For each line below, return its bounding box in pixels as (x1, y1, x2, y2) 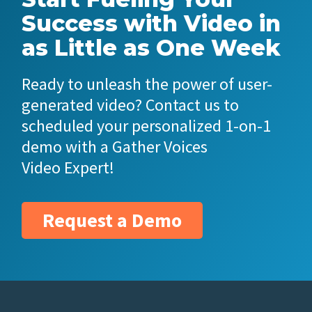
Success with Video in (22, 9, 281, 37)
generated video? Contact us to (22, 93, 240, 116)
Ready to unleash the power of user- (22, 72, 273, 95)
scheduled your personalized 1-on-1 (22, 114, 272, 136)
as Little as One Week (22, 33, 281, 61)
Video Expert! (22, 156, 115, 178)
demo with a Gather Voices (22, 135, 208, 157)
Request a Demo (42, 207, 182, 233)
